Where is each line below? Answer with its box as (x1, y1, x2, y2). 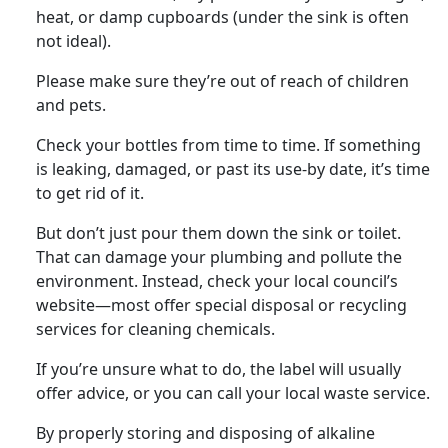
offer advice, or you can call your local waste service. (36, 381, 430, 404)
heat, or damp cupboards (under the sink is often (36, 5, 409, 28)
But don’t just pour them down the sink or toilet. (36, 221, 401, 244)
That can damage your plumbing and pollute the (36, 245, 402, 268)
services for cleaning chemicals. (36, 317, 275, 340)
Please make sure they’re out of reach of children (36, 69, 409, 92)
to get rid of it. (36, 181, 144, 204)
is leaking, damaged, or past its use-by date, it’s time (36, 157, 430, 180)
